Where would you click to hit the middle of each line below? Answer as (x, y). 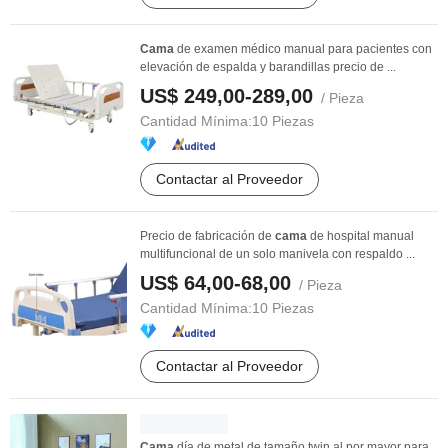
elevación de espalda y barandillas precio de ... (268, 67)
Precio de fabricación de (207, 236)
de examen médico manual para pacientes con (303, 49)
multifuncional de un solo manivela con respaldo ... (277, 254)
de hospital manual (360, 236)
